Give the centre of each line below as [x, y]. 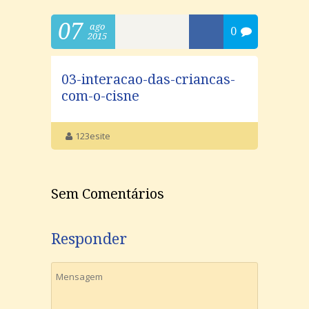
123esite [93, 136]
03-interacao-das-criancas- [148, 79]
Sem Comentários [108, 194]
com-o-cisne [100, 96]
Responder [89, 239]
